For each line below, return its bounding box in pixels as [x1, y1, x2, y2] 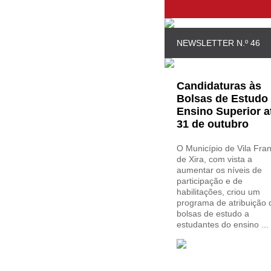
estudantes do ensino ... [177, 220, 269, 229]
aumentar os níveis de [177, 165, 262, 175]
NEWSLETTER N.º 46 [177, 38, 260, 48]
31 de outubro [177, 118, 249, 130]
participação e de [177, 176, 243, 186]
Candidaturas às [177, 80, 261, 92]
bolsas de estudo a [177, 209, 249, 218]
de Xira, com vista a [177, 154, 252, 164]
